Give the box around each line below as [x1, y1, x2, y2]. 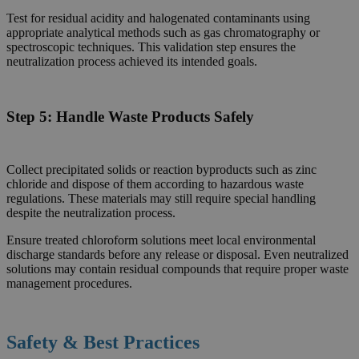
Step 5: [6, 108, 56, 126]
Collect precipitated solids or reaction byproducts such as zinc [6, 163, 317, 177]
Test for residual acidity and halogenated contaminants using [6, 10, 310, 25]
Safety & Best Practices [6, 332, 200, 353]
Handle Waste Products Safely [56, 108, 254, 126]
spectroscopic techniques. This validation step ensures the [6, 39, 296, 54]
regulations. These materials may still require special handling [6, 192, 316, 206]
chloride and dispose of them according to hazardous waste [6, 177, 304, 192]
